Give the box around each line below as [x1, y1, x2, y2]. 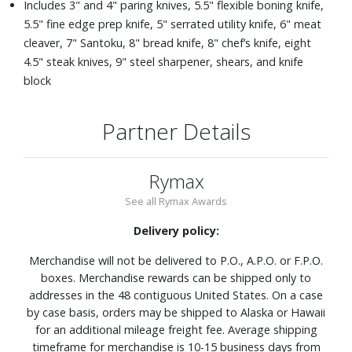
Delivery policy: [133, 222, 219, 238]
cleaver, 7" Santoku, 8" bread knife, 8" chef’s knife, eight [24, 35, 311, 50]
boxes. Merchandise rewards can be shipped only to [41, 269, 311, 285]
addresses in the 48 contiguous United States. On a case [29, 287, 323, 302]
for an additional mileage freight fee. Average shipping [35, 321, 317, 337]
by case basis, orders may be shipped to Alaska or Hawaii [27, 304, 325, 320]
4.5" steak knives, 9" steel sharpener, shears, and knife [24, 53, 303, 69]
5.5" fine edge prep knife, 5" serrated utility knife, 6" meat [24, 16, 321, 31]
